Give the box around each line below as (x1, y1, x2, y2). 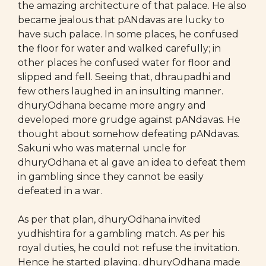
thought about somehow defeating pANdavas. (18, 128, 239, 140)
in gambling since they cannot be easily (18, 171, 204, 182)
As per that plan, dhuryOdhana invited (18, 214, 201, 225)
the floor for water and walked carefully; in (18, 43, 221, 54)
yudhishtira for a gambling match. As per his (18, 228, 224, 239)
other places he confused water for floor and (18, 57, 231, 68)
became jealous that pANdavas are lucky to (18, 14, 224, 26)
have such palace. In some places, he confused (18, 28, 239, 40)
